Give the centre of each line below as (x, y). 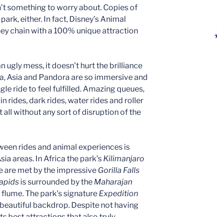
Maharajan (113, 182)
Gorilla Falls (119, 170)
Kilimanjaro (124, 158)
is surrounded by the (56, 182)
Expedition (118, 193)
